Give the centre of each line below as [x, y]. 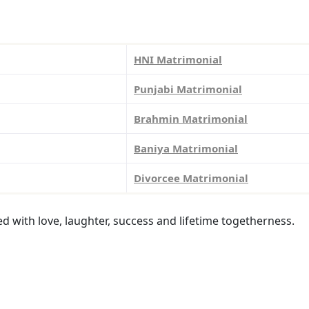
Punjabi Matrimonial [188, 89]
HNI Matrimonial [178, 59]
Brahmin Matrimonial [191, 118]
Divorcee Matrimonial [191, 178]
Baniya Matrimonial [186, 148]
